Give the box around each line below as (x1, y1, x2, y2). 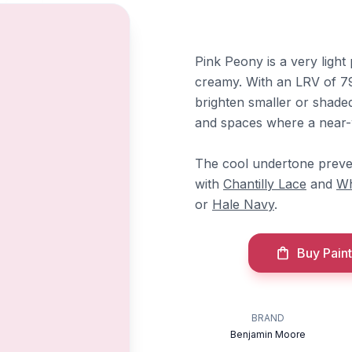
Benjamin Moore (230, 328, 306, 340)
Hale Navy (212, 196, 274, 212)
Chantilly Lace (223, 176, 306, 192)
